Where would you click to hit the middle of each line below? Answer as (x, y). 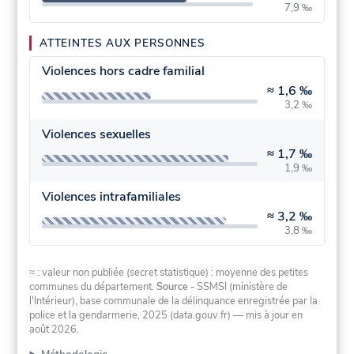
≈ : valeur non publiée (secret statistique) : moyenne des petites (169, 273)
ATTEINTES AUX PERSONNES (122, 43)
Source (173, 287)
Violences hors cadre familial (123, 72)
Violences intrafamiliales (111, 197)
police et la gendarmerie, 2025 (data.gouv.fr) (130, 316)
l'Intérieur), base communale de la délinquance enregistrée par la (174, 301)
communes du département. (93, 287)
